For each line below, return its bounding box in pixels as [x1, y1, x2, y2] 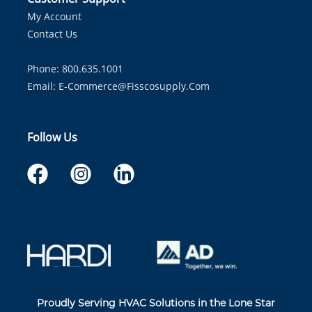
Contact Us [27, 27, 77, 40]
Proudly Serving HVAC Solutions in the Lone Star [37, 297, 275, 309]
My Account [27, 10, 81, 23]
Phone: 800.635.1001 [27, 62, 123, 75]
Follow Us [27, 130, 77, 145]
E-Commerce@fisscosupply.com [58, 79, 210, 93]
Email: [27, 79, 58, 93]
